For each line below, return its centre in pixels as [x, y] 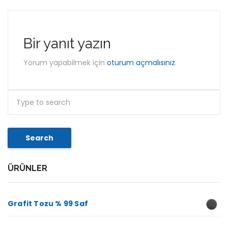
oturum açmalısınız [141, 63]
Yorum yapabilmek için [65, 63]
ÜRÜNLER [27, 168]
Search [39, 138]
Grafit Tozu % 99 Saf [48, 204]
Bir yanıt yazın [67, 44]
